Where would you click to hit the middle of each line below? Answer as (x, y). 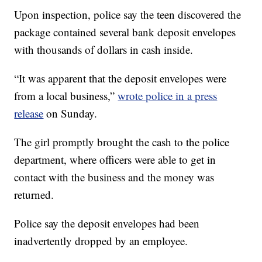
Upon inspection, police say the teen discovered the (128, 15)
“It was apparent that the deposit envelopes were (120, 78)
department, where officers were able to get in (115, 160)
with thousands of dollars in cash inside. (104, 50)
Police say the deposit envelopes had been (107, 223)
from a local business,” (66, 96)
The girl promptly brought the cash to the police (122, 142)
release (29, 113)
